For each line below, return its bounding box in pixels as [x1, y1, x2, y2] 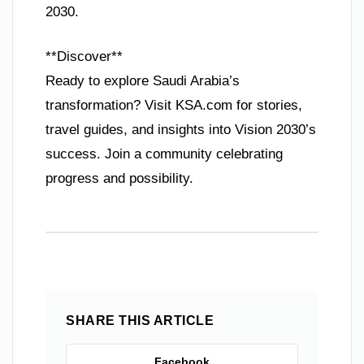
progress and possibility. [45, 171, 193, 187]
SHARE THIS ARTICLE [66, 314, 214, 328]
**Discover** [45, 49, 123, 65]
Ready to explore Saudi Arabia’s [45, 73, 240, 89]
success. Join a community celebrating [45, 146, 283, 162]
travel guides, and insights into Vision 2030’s [45, 122, 316, 138]
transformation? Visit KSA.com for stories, [45, 97, 302, 114]
